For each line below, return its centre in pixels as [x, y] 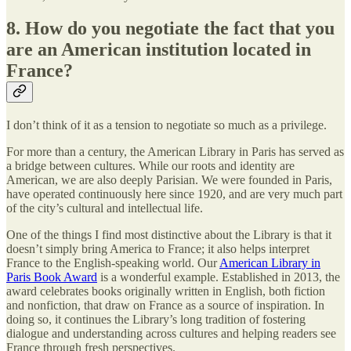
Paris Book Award [52, 277]
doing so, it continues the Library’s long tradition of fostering [156, 320]
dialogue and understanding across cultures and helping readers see [171, 334]
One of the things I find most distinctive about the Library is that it [169, 235]
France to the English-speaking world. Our [113, 263]
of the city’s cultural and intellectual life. [105, 208]
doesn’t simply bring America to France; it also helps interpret [158, 249]
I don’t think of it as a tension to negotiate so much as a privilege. [166, 125]
